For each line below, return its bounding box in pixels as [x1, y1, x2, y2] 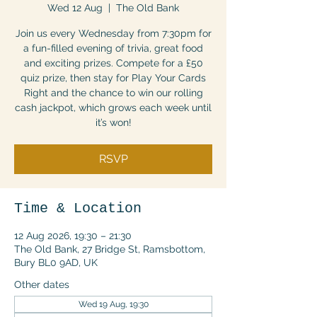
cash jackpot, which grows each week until [15, 102, 212, 113]
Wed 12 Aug [47, 2, 103, 13]
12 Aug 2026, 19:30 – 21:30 [14, 230, 132, 241]
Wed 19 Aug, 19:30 [78, 299, 149, 309]
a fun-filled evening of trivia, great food [23, 42, 203, 54]
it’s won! [95, 117, 132, 128]
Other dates [14, 279, 69, 290]
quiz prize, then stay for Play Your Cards [21, 72, 206, 83]
